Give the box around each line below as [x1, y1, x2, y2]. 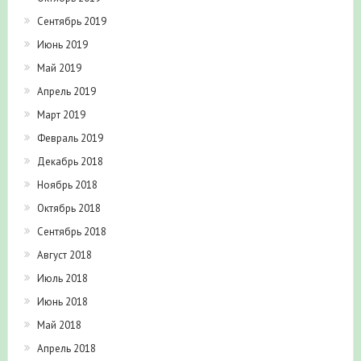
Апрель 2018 [36, 341, 96, 355]
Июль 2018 [36, 271, 88, 285]
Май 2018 [36, 317, 81, 332]
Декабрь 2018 [36, 154, 103, 168]
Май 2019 [36, 60, 81, 75]
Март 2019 [36, 107, 85, 122]
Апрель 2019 [36, 84, 96, 98]
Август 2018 [36, 247, 92, 262]
